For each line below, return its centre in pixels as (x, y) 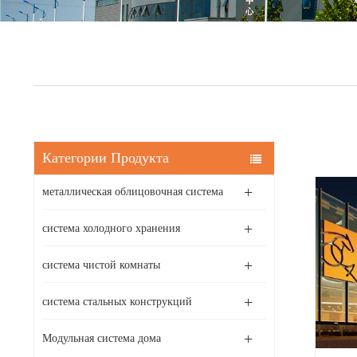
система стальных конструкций (117, 302)
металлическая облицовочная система (133, 192)
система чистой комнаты (101, 265)
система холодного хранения (111, 228)
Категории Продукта (106, 158)
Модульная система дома (102, 338)
